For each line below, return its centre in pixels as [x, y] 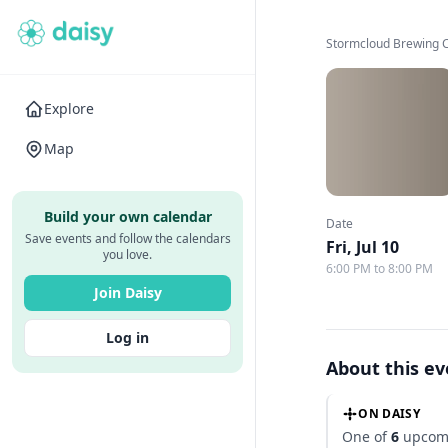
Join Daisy [127, 292]
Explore [69, 108]
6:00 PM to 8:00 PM [380, 268]
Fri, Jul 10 [363, 247]
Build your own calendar [127, 216]
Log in [127, 337]
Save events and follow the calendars [127, 238]
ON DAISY [389, 413]
